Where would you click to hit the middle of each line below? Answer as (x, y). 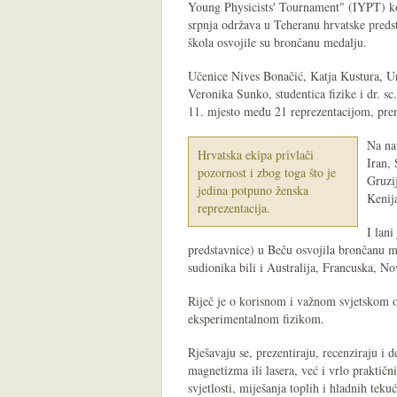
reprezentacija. (234, 208)
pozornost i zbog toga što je (267, 172)
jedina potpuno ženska (253, 190)
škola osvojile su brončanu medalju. (277, 42)
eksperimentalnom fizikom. (256, 319)
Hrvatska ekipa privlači (256, 155)
